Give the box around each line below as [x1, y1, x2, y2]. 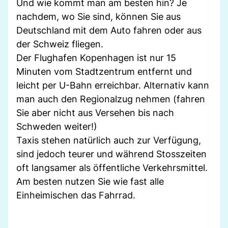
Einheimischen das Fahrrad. [16, 189, 135, 201]
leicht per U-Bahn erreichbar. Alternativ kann [16, 79, 209, 91]
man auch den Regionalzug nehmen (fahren [16, 93, 205, 104]
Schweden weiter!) [16, 121, 97, 132]
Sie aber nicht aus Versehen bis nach [16, 107, 174, 118]
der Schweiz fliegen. [16, 38, 103, 49]
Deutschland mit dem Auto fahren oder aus [16, 24, 202, 36]
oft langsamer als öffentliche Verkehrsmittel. [16, 162, 208, 173]
